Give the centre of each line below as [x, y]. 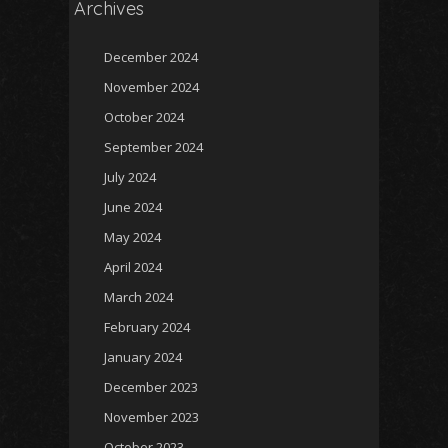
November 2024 [151, 87]
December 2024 [151, 57]
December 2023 [151, 387]
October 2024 [144, 117]
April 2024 [133, 267]
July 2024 [130, 177]
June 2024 [133, 207]
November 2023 [151, 417]
